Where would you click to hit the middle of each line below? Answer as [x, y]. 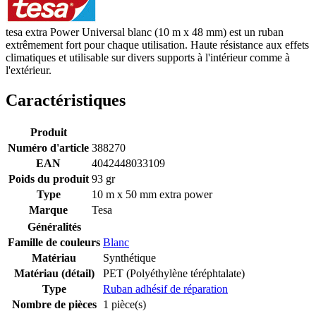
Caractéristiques [66, 100]
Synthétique [129, 257]
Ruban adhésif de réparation [165, 288]
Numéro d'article [48, 147]
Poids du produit [48, 178]
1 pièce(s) [124, 304]
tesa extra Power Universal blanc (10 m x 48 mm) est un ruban [145, 32]
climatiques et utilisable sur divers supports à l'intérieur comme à [148, 57]
